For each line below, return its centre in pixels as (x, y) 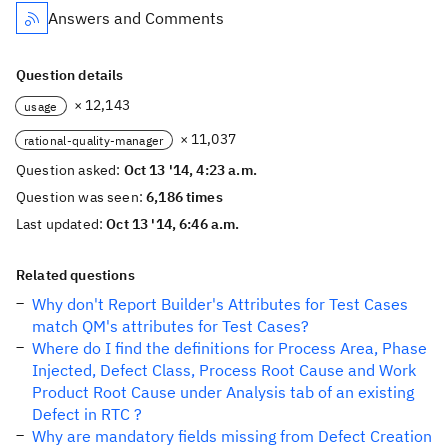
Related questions (75, 275)
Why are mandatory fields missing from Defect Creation (232, 436)
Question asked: (70, 170)
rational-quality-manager (94, 140)
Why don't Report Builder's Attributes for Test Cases (220, 304)
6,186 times (184, 197)
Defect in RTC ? (87, 414)
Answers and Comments (136, 18)
